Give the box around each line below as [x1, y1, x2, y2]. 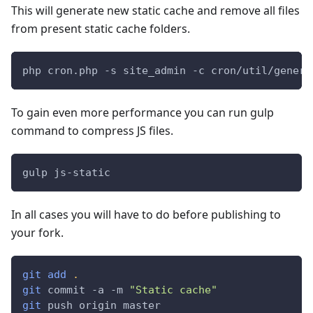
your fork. [11, 225, 64, 241]
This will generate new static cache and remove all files [11, 3, 300, 19]
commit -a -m [41, 284, 129, 297]
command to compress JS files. [11, 123, 173, 139]
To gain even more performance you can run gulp [11, 105, 274, 121]
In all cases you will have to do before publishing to [11, 207, 281, 223]
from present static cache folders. [11, 21, 190, 37]
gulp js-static [22, 166, 110, 180]
